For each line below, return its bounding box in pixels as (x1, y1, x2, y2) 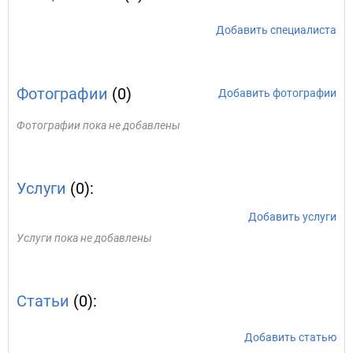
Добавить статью (244, 331, 336, 344)
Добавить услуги (248, 210, 336, 223)
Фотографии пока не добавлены (17, 119, 180, 132)
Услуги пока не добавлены (17, 232, 152, 244)
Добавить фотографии (218, 87, 336, 99)
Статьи (17, 292, 69, 310)
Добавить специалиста (216, 24, 336, 36)
